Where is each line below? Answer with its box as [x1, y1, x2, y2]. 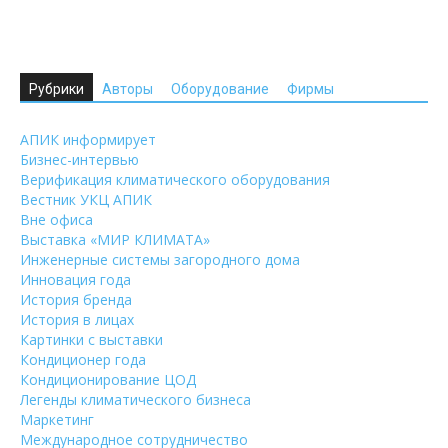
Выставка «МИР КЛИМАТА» [20, 230, 210, 249]
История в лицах [20, 310, 134, 329]
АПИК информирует [20, 130, 156, 149]
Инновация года [20, 270, 131, 289]
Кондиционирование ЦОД [20, 370, 196, 389]
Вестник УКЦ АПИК [20, 190, 152, 209]
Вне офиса [20, 210, 93, 229]
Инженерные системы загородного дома [20, 250, 300, 269]
